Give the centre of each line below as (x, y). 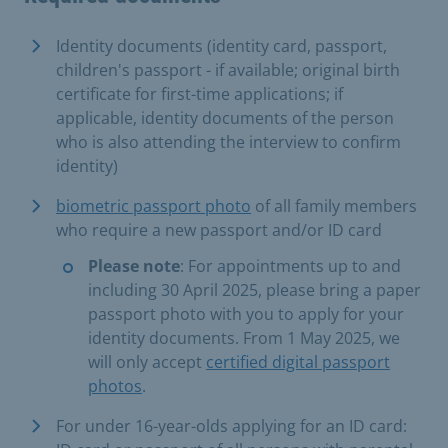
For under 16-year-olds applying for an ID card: (231, 425)
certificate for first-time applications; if (199, 93)
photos (115, 385)
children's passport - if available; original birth (228, 69)
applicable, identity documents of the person (225, 117)
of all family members (334, 205)
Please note (134, 265)
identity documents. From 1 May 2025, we (244, 337)
